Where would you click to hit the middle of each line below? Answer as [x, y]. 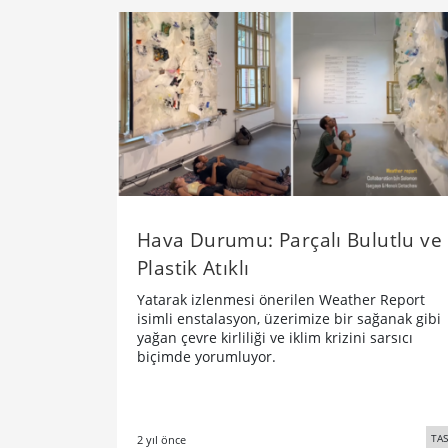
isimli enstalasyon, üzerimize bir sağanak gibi [289, 318]
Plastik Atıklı [193, 267]
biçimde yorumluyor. [206, 356]
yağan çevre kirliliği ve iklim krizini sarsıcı [275, 337]
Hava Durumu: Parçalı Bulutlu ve [289, 239]
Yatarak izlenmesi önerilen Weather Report [281, 299]
